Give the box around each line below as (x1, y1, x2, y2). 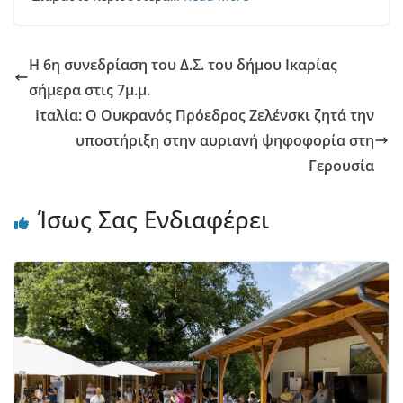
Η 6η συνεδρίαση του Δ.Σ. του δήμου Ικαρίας (29, 55, 337, 75)
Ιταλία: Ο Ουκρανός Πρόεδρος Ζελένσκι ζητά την (35, 105, 374, 125)
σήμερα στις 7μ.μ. (29, 80, 150, 100)
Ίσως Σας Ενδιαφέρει (38, 203, 269, 236)
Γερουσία (309, 156, 374, 175)
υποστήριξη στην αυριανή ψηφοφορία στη (76, 130, 374, 150)
